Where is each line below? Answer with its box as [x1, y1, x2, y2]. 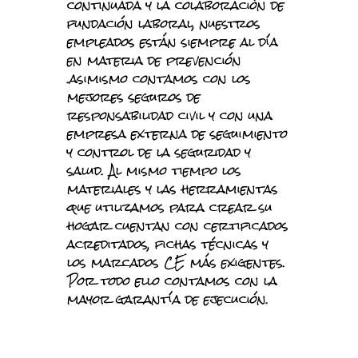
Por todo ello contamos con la [67, 268, 277, 294]
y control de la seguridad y [67, 139, 251, 165]
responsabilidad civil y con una [67, 102, 272, 129]
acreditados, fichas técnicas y [67, 231, 268, 257]
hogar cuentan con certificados [67, 213, 288, 239]
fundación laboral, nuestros [67, 10, 261, 37]
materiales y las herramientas [67, 176, 278, 202]
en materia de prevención [67, 47, 241, 74]
